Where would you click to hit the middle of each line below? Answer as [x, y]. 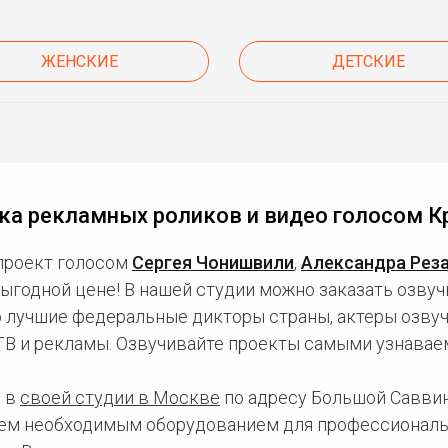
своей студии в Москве [120, 397]
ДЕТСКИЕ [369, 61]
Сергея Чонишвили [213, 262]
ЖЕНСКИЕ [79, 61]
